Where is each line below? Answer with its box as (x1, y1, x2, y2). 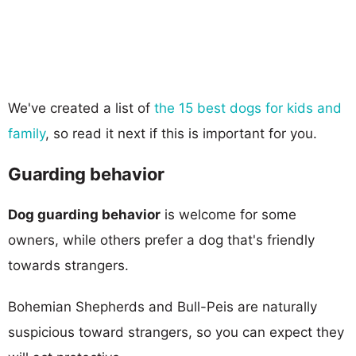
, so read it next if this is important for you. (45, 125, 317, 141)
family (8, 125, 45, 141)
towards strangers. (8, 257, 129, 273)
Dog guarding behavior (8, 206, 161, 222)
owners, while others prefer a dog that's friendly (8, 231, 315, 248)
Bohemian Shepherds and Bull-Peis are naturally (8, 298, 317, 315)
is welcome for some (161, 206, 296, 222)
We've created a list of (8, 99, 154, 116)
